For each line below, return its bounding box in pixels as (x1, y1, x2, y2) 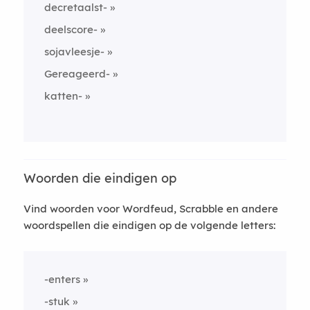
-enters (44, 273, 80, 286)
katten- (44, 89, 82, 102)
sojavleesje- (44, 45, 104, 58)
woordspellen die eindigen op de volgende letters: (23, 219, 275, 232)
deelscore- (44, 23, 98, 36)
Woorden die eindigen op (23, 170, 176, 186)
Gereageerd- (44, 67, 110, 80)
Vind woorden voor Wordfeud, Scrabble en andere (23, 202, 278, 215)
